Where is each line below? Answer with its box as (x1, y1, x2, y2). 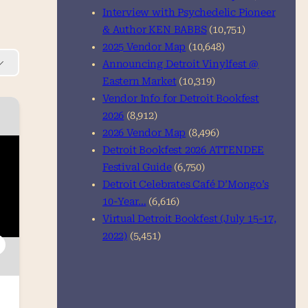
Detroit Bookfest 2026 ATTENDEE (102, 144, 265, 157)
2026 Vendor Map (102, 127, 186, 140)
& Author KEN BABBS (102, 24, 207, 36)
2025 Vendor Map (102, 41, 186, 54)
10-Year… (102, 196, 146, 208)
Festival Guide (102, 162, 172, 174)
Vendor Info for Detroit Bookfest (102, 93, 259, 105)
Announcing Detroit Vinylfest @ (102, 58, 259, 71)
